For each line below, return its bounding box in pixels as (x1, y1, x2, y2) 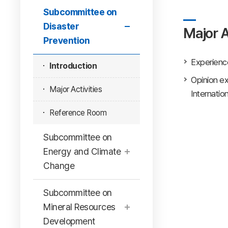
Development (43, 216, 95, 226)
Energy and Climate (43, 146, 121, 157)
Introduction (49, 61, 97, 71)
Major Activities (49, 84, 102, 94)
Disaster (43, 21, 79, 32)
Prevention (43, 35, 90, 46)
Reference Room (49, 108, 106, 118)
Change (43, 160, 74, 171)
